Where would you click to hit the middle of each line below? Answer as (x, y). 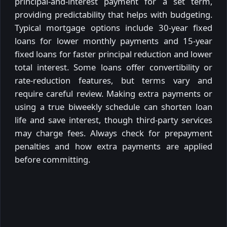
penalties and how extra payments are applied (113, 146)
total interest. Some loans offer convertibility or (113, 67)
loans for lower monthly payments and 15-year (113, 41)
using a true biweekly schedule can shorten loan (113, 106)
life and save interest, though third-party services (113, 120)
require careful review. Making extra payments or (113, 93)
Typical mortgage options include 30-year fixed (113, 27)
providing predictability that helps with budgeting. (113, 14)
